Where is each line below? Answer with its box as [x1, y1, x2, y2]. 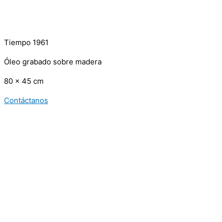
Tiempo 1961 [4, 38, 49, 47]
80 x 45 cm [4, 76, 44, 86]
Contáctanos [4, 96, 48, 105]
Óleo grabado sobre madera [4, 57, 102, 66]
